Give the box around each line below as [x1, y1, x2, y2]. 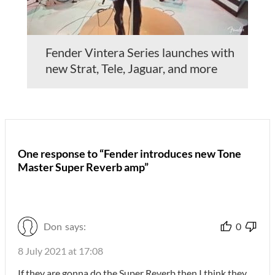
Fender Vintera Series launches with [45, 45, 234, 60]
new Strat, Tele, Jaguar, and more [45, 61, 217, 76]
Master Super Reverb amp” [18, 160, 149, 174]
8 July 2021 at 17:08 [18, 245, 103, 257]
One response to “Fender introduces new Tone [18, 147, 241, 161]
